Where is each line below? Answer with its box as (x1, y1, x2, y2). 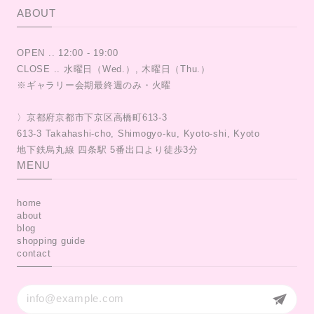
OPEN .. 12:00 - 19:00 (17, 47, 118, 58)
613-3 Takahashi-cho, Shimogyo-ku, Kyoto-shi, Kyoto (17, 128, 260, 139)
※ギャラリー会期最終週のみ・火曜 (17, 79, 172, 90)
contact (17, 247, 51, 259)
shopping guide (17, 235, 86, 246)
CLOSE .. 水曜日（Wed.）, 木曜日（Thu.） (17, 63, 210, 74)
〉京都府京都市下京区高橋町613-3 (17, 111, 168, 123)
